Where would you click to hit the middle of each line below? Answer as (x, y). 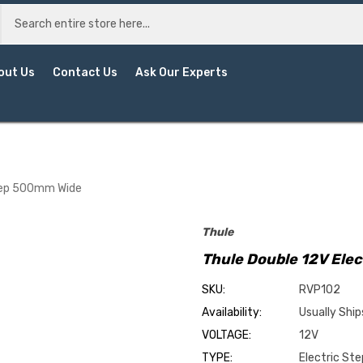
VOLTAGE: (226, 335)
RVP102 (320, 290)
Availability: (232, 312)
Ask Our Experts (182, 73)
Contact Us (85, 73)
